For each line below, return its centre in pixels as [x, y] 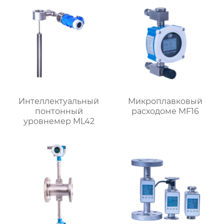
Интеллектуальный [59, 101]
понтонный [59, 111]
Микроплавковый [165, 101]
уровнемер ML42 [59, 121]
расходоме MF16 [165, 111]
